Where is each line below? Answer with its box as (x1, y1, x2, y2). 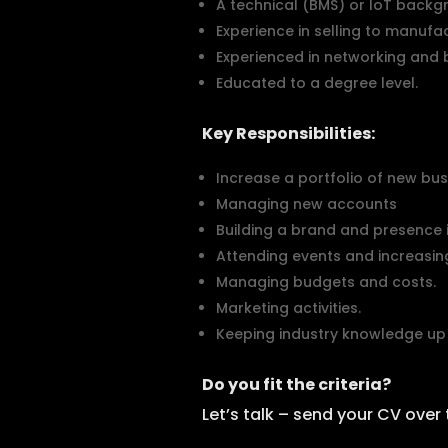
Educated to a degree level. (215, 73, 418, 93)
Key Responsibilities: (201, 122, 375, 145)
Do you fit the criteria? (201, 373, 391, 396)
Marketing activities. (215, 298, 361, 318)
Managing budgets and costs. (215, 272, 436, 292)
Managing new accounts (215, 194, 397, 214)
